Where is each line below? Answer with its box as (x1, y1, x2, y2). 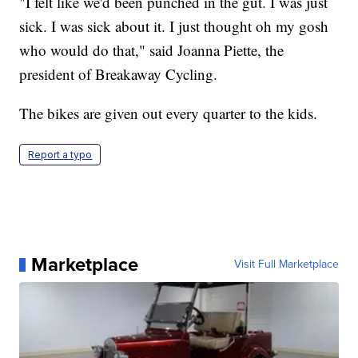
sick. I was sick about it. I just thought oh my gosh (19, 16, 329, 37)
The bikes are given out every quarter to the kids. (19, 103, 318, 124)
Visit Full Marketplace (233, 256, 339, 273)
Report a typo (28, 149, 93, 161)
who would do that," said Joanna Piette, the (19, 40, 284, 61)
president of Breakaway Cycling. (19, 64, 218, 85)
